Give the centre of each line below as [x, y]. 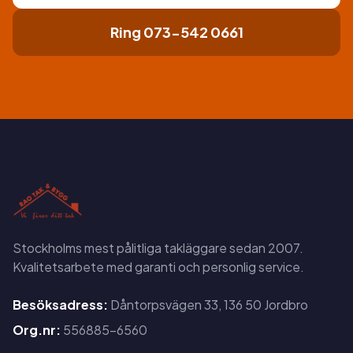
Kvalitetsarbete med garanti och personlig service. [158, 266]
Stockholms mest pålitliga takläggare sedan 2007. [158, 247]
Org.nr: [37, 329]
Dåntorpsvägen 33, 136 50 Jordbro [208, 304]
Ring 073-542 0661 [176, 32]
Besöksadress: [60, 304]
